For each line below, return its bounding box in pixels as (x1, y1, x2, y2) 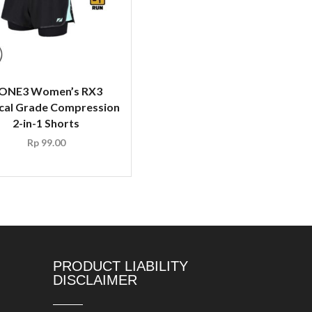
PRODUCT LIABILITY (53, 258, 188, 274)
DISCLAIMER (53, 272, 137, 288)
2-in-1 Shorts (13, 116, 80, 130)
